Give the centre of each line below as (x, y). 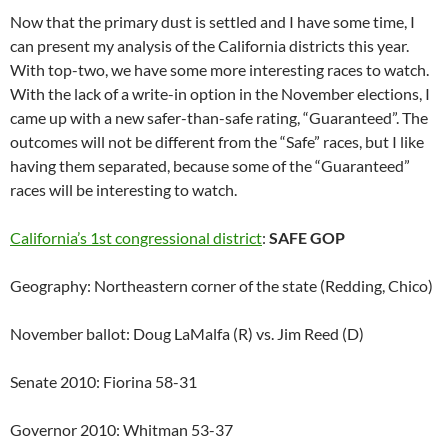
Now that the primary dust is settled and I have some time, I (212, 22)
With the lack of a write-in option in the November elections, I (220, 94)
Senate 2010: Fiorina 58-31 (103, 382)
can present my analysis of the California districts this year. (209, 46)
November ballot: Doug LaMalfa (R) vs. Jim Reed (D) (187, 334)
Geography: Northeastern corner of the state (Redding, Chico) (221, 286)
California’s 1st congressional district (136, 238)
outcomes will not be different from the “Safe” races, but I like (217, 142)
